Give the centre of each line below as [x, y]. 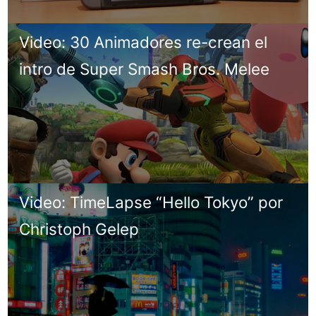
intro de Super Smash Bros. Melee [145, 68]
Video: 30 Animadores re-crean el [144, 42]
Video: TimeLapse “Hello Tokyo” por [151, 202]
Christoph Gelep [79, 229]
